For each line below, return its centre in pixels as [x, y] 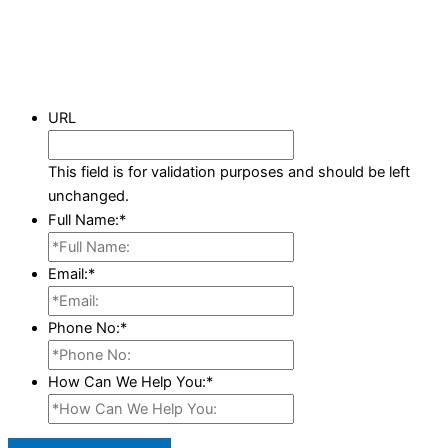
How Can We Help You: [127, 381]
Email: [68, 273]
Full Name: [83, 219]
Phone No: [84, 327]
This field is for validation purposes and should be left [229, 171]
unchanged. [88, 195]
